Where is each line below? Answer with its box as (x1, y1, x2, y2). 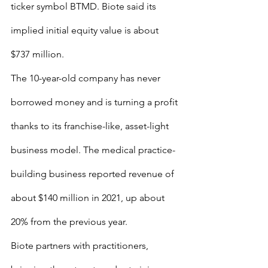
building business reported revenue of (11, 168, 176, 179)
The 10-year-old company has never (11, 72, 163, 84)
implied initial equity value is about (11, 25, 161, 36)
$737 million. (11, 48, 64, 60)
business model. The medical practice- (11, 144, 175, 156)
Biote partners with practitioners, (11, 240, 151, 251)
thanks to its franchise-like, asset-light (11, 120, 171, 132)
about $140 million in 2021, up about (11, 192, 167, 203)
